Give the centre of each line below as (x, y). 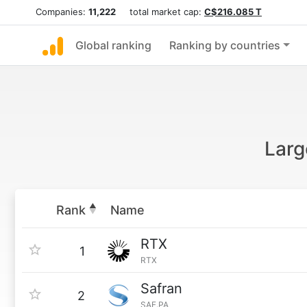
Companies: (62, 12)
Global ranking (113, 45)
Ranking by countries (225, 45)
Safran (161, 288)
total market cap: (160, 12)
